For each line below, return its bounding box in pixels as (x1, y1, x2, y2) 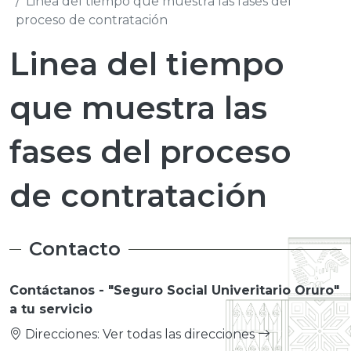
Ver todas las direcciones (103, 327, 258, 342)
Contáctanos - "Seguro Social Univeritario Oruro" (9, 283, 339, 298)
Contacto (28, 237, 121, 260)
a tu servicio (9, 302, 92, 317)
